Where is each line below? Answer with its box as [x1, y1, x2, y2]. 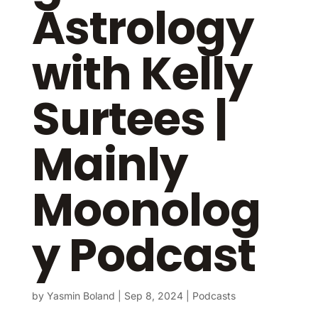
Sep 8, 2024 [124, 289, 183, 302]
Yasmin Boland [46, 289, 115, 302]
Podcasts [192, 289, 236, 302]
